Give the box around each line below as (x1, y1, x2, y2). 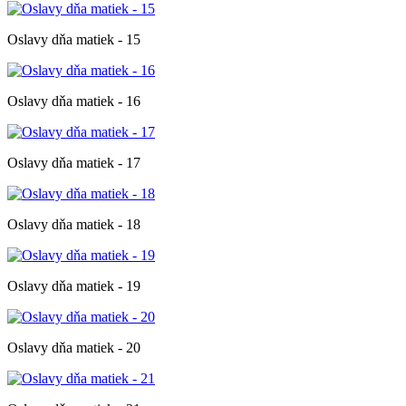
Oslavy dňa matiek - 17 (7, 154, 140, 170)
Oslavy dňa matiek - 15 (7, 31, 140, 47)
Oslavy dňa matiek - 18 (7, 216, 140, 232)
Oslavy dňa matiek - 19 (7, 277, 140, 294)
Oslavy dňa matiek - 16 (7, 92, 140, 109)
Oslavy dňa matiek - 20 (7, 339, 140, 355)
